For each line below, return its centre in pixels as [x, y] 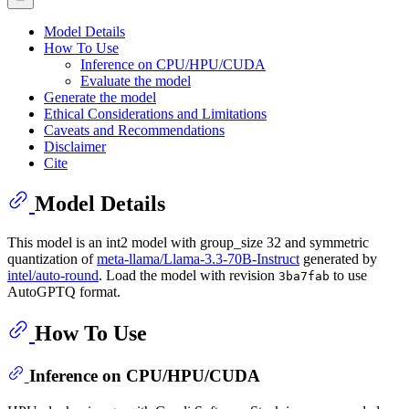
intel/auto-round [53, 276]
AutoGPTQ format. [64, 292]
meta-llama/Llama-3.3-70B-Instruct [198, 259]
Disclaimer [75, 146]
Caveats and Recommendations [134, 130]
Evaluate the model [136, 80]
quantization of [52, 259]
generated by [338, 259]
